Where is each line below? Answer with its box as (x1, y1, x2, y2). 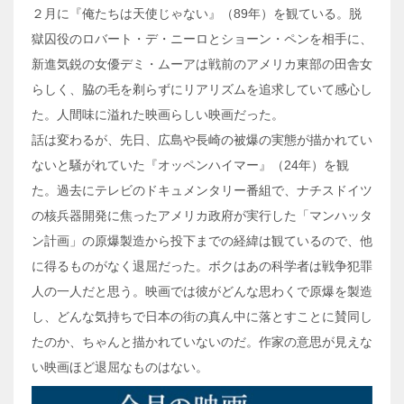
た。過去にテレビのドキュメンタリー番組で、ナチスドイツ (32, 182, 372, 197)
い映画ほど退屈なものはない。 (32, 359, 208, 374)
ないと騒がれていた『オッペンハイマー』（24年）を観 (32, 157, 349, 172)
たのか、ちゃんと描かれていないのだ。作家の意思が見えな (32, 334, 372, 349)
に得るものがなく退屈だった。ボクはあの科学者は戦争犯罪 (32, 258, 372, 273)
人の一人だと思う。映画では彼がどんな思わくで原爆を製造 (32, 283, 372, 298)
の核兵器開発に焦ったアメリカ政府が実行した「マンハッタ (32, 207, 372, 223)
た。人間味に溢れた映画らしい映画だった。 (32, 106, 284, 122)
